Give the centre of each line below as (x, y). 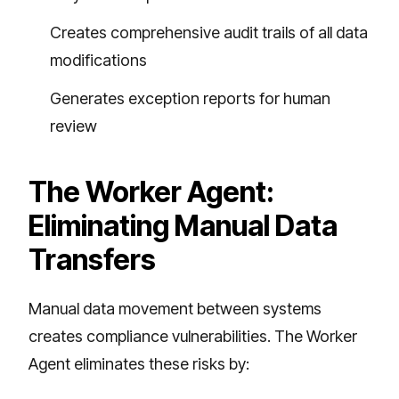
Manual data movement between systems (175, 308)
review (73, 126)
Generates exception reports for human (190, 98)
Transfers (92, 259)
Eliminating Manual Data (183, 225)
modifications (98, 60)
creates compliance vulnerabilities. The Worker (193, 336)
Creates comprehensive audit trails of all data (209, 32)
